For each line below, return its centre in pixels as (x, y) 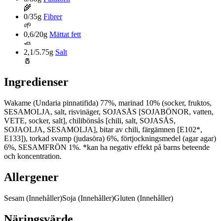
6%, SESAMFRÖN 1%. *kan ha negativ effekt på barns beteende (107, 147)
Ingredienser (36, 82)
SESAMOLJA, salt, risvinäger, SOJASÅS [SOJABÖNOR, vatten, (109, 112)
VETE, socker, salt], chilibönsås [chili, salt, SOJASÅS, (90, 121)
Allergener (31, 177)
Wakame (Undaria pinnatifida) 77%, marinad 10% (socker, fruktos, (108, 103)
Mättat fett (65, 35)
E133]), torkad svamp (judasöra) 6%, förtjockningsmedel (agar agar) (110, 139)
